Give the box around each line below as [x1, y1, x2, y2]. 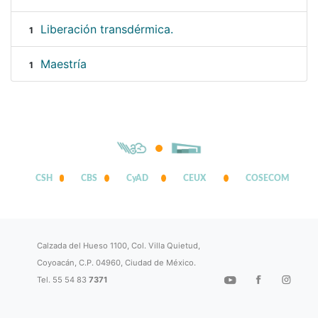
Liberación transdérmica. [40, 22, 173, 37]
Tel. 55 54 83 [37, 275, 89, 285]
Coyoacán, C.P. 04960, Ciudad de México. [37, 258, 197, 268]
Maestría [40, 57, 87, 72]
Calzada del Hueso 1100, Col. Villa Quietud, [37, 241, 201, 251]
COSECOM [245, 174, 290, 183]
